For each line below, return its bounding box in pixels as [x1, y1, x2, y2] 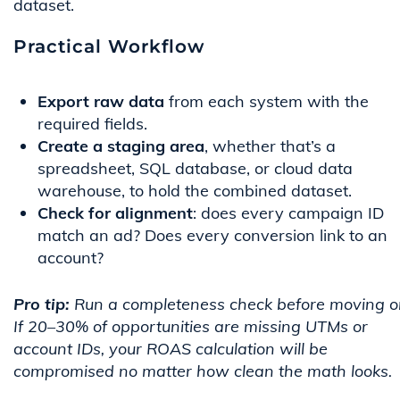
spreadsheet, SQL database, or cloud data [37, 158, 353, 179]
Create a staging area [37, 136, 204, 157]
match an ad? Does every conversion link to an [37, 225, 387, 246]
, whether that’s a [204, 136, 336, 157]
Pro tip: [13, 294, 70, 315]
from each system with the [164, 91, 369, 112]
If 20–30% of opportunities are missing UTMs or [13, 316, 368, 337]
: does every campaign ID [193, 203, 384, 224]
